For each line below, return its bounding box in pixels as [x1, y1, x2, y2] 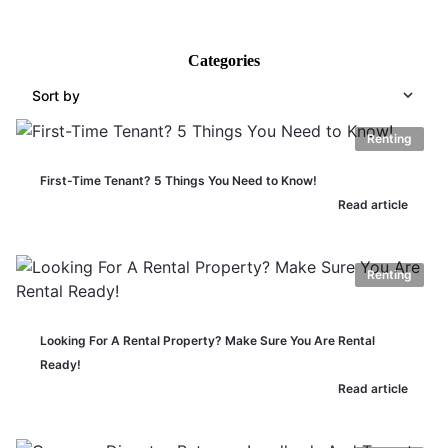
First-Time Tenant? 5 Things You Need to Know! [40, 173, 317, 188]
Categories [188, 52, 260, 69]
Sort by [32, 86, 80, 104]
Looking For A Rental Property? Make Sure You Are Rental [40, 333, 375, 348]
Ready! [40, 357, 81, 372]
